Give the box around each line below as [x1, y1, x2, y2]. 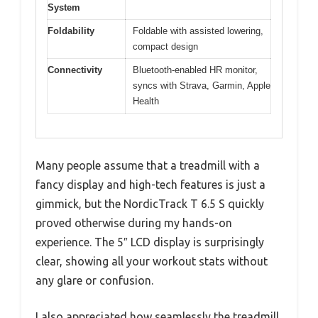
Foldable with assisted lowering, [133, 25, 263, 36]
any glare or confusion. [35, 274, 153, 287]
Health [133, 95, 159, 106]
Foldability [48, 25, 94, 36]
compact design [133, 40, 198, 52]
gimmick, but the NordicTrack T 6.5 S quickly [35, 197, 264, 211]
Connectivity [48, 64, 102, 75]
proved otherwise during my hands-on [35, 216, 232, 230]
